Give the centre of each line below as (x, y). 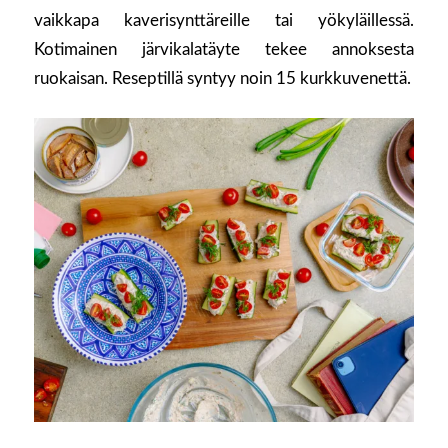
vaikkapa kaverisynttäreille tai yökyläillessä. (224, 21)
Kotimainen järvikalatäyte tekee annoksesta (224, 50)
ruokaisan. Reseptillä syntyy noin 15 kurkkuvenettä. (222, 79)
